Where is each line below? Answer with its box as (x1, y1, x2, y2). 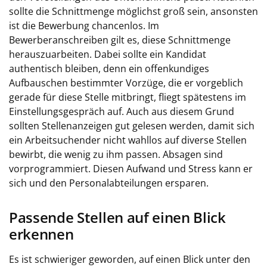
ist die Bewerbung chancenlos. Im (9, 19, 159, 32)
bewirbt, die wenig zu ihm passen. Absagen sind (9, 148, 223, 161)
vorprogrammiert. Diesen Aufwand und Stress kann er (9, 162, 253, 175)
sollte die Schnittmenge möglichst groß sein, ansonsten (9, 5, 258, 18)
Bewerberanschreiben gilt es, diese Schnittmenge (9, 33, 231, 46)
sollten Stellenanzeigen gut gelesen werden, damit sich (9, 119, 254, 132)
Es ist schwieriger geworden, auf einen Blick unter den (9, 253, 250, 266)
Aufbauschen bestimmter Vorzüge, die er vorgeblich (9, 76, 243, 89)
